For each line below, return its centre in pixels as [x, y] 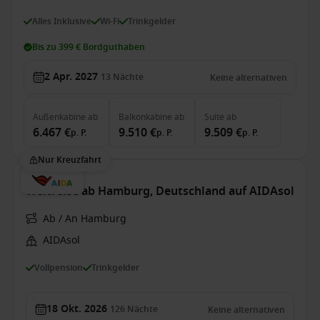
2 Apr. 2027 [71, 77]
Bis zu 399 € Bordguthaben [89, 47]
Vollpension [59, 267]
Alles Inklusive [62, 21]
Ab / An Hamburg [85, 219]
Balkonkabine [145, 117]
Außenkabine [59, 117]
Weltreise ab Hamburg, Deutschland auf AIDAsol [160, 191]
